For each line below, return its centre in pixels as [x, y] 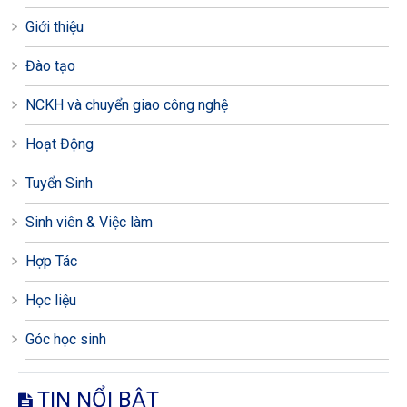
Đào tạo [50, 66]
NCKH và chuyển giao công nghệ [126, 105]
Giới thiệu [54, 27]
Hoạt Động [59, 144]
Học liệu [50, 301]
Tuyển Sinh [59, 184]
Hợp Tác [51, 262]
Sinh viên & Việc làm [89, 223]
